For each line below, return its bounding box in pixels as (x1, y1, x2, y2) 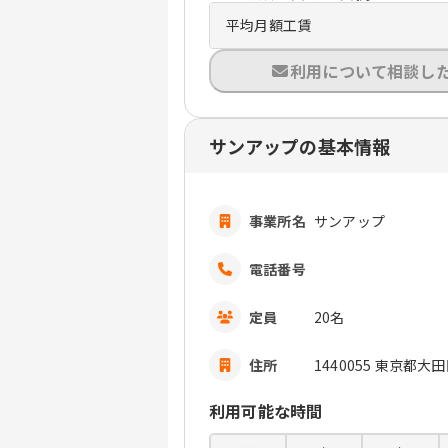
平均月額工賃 (226, 15, 312, 36)
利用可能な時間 (209, 399, 323, 424)
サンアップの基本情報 (209, 133, 390, 160)
